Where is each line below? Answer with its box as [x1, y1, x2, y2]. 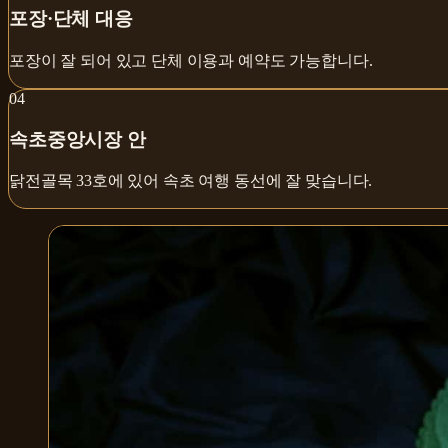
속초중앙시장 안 [9, 128, 146, 150]
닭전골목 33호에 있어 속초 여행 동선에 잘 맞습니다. [9, 172, 373, 190]
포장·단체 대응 [9, 8, 133, 30]
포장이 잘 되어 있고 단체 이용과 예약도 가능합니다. [9, 52, 373, 70]
